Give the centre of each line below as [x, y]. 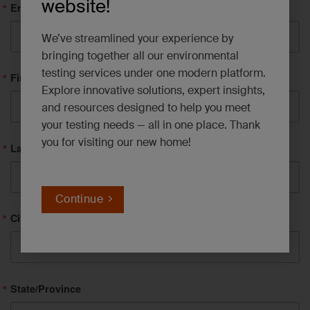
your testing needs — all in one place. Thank [151, 125]
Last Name [36, 148]
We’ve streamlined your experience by [137, 38]
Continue [79, 199]
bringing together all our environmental [140, 56]
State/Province [46, 289]
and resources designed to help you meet [146, 108]
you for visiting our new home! [116, 142]
